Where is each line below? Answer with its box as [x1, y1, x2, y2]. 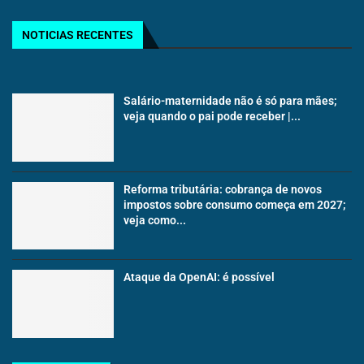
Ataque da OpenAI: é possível [123, 271, 275, 284]
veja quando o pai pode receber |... [123, 110, 301, 123]
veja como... [123, 213, 187, 227]
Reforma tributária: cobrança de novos [123, 182, 323, 196]
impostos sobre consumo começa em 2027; [123, 197, 347, 211]
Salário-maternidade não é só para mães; [123, 94, 338, 108]
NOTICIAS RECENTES [22, 28, 133, 42]
